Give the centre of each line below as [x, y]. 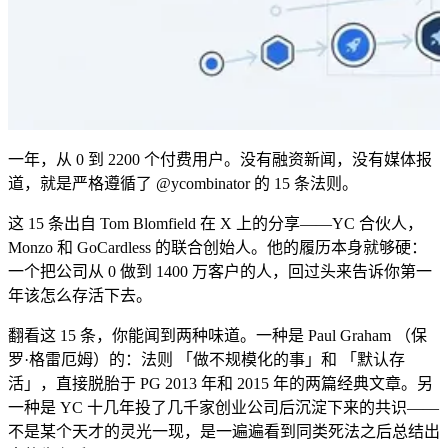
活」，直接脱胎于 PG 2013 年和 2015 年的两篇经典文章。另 [220, 383]
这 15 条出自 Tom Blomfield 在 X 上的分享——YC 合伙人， [215, 223]
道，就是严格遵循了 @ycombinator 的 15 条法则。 [183, 183]
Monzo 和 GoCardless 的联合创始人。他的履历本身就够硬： [217, 247]
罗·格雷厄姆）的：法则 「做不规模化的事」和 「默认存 [206, 359]
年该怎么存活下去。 [80, 295]
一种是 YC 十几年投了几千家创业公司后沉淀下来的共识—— [223, 407]
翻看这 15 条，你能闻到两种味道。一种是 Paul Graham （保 [217, 335]
